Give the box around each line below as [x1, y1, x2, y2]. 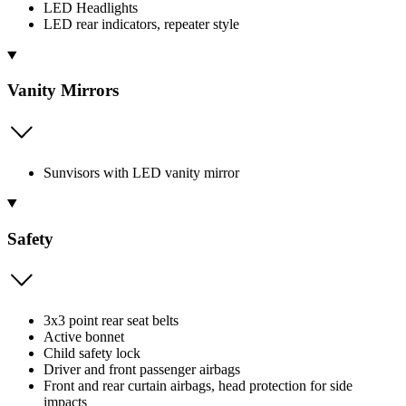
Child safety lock [43, 345, 140, 362]
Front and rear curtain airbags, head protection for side [43, 378, 353, 394]
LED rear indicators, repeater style [43, 16, 239, 33]
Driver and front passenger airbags [43, 362, 240, 378]
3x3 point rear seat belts [43, 313, 179, 329]
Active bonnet [43, 329, 124, 345]
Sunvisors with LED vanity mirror [43, 164, 239, 180]
